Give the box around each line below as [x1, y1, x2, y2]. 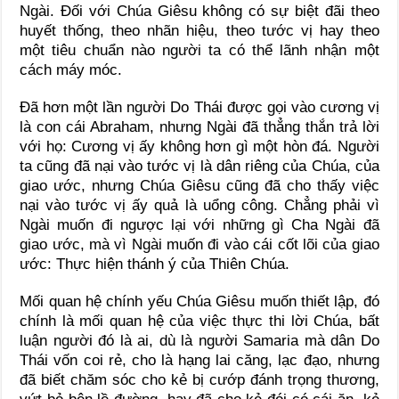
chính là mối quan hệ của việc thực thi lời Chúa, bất [20, 312, 379, 330]
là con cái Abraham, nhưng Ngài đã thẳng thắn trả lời [20, 118, 379, 135]
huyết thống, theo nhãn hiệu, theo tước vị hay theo [20, 21, 379, 39]
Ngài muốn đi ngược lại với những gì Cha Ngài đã [20, 216, 379, 233]
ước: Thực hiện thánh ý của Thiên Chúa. [20, 255, 290, 273]
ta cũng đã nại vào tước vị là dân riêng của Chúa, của [20, 157, 379, 175]
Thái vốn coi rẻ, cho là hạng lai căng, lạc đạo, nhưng [20, 351, 379, 369]
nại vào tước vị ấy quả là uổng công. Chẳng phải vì [20, 196, 379, 214]
